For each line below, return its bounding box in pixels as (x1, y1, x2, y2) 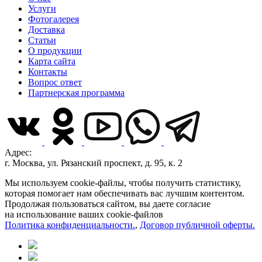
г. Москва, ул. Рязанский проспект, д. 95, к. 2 (5, 158, 182, 168)
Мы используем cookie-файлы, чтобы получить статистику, (5, 178, 241, 188)
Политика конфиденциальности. (5, 220, 135, 230)
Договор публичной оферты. (140, 220, 255, 230)
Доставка (28, 25, 65, 35)
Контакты (28, 67, 67, 77)
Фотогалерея (28, 14, 79, 25)
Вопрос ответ (28, 77, 82, 88)
